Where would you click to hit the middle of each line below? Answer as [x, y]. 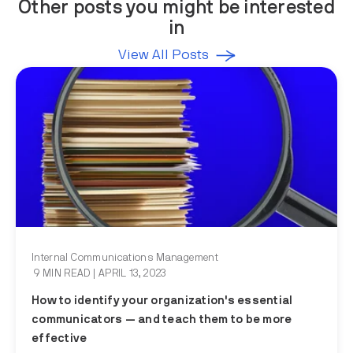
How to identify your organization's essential [162, 300]
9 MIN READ [63, 273]
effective [59, 338]
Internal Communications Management [125, 258]
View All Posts [163, 55]
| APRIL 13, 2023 [130, 273]
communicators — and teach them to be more [162, 319]
